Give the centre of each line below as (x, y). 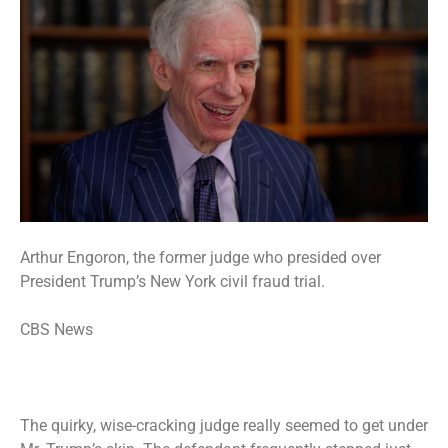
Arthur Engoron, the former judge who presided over (200, 257)
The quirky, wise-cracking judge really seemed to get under (224, 425)
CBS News (56, 329)
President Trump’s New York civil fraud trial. (172, 281)
